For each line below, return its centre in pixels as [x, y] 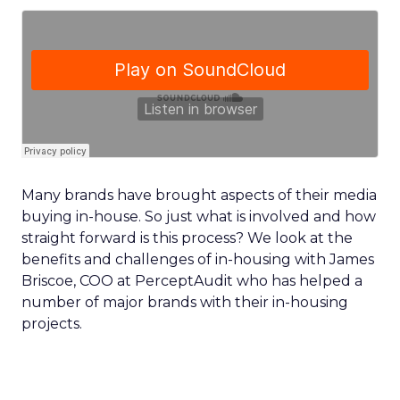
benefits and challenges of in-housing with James [198, 259]
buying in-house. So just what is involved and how [199, 217]
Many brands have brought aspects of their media [199, 195]
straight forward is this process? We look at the [187, 238]
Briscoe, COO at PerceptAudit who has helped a [192, 281]
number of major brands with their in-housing [185, 302]
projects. [52, 324]
